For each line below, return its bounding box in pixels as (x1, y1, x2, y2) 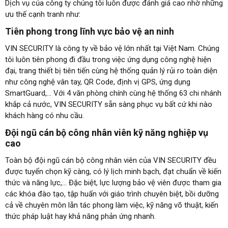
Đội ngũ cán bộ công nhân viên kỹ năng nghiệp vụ (5, 127, 208, 138)
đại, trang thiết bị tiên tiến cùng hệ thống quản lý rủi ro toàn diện (5, 66, 217, 76)
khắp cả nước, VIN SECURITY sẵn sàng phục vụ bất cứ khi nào (5, 100, 212, 109)
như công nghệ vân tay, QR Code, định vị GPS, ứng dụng (5, 77, 190, 87)
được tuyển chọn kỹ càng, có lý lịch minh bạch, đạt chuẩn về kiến (5, 167, 221, 177)
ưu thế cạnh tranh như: (5, 10, 80, 19)
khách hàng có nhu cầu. (5, 111, 84, 121)
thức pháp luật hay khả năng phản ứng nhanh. (5, 212, 156, 221)
